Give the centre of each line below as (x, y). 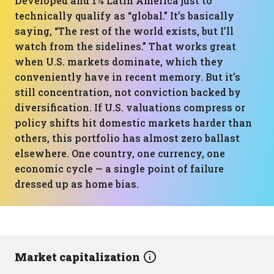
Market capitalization (79, 257)
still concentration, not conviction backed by (128, 92)
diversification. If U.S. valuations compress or (130, 107)
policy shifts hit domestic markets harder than (133, 123)
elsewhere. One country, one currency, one (120, 153)
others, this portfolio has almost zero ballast (127, 138)
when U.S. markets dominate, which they (119, 61)
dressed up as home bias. (77, 184)
